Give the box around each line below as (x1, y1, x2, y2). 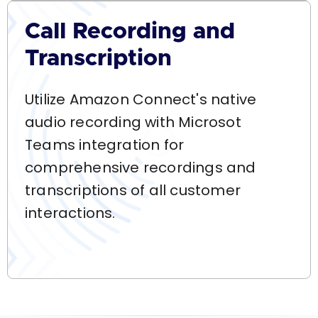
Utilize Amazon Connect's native (25, 89, 257, 109)
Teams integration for (25, 135, 185, 155)
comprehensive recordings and (25, 158, 256, 177)
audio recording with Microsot (25, 112, 241, 132)
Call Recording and (25, 21, 235, 43)
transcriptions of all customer (25, 180, 241, 200)
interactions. (25, 203, 116, 223)
